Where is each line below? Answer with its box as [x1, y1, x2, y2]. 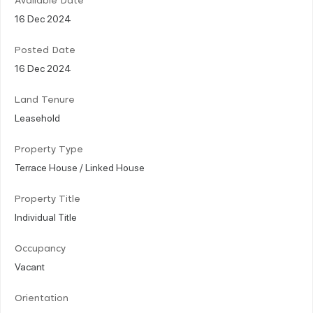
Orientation [15, 293, 68, 303]
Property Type [15, 145, 83, 154]
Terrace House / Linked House [15, 160, 145, 173]
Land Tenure [15, 95, 75, 105]
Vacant [15, 259, 45, 272]
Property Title [15, 194, 80, 204]
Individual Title [15, 210, 77, 223]
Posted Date [15, 45, 75, 55]
